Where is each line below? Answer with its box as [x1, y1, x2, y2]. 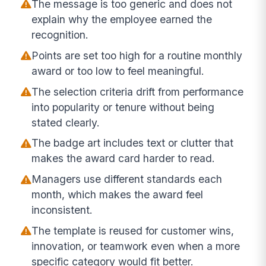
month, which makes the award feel [31, 188, 204, 201]
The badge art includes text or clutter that [31, 137, 234, 150]
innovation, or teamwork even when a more [31, 240, 240, 253]
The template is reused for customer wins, [31, 224, 235, 237]
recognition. [31, 28, 89, 42]
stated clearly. [31, 116, 100, 129]
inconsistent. [31, 204, 93, 217]
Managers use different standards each [31, 173, 223, 186]
